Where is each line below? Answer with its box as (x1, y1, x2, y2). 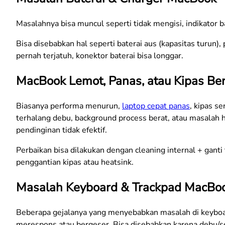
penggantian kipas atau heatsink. (16, 156, 134, 168)
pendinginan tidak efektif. (16, 124, 107, 136)
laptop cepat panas (122, 100, 190, 111)
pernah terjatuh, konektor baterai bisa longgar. (16, 50, 183, 62)
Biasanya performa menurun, (16, 100, 122, 111)
